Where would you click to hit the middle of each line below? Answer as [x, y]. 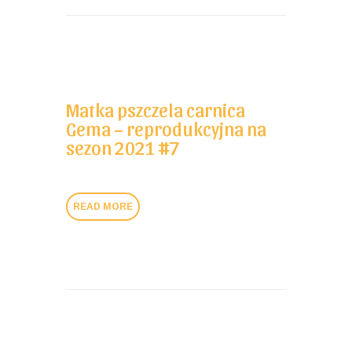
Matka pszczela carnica [156, 109]
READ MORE [103, 206]
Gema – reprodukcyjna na [166, 128]
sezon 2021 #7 [123, 147]
